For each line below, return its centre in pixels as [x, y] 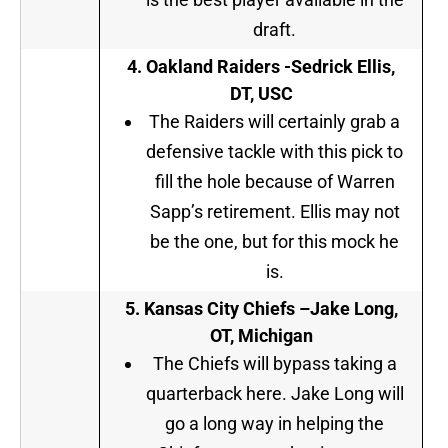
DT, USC [261, 94]
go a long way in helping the [274, 424]
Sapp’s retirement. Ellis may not [274, 212]
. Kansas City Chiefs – [222, 309]
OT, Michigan [261, 336]
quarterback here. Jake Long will [274, 394]
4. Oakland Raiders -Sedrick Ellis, [261, 67]
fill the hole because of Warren [274, 182]
